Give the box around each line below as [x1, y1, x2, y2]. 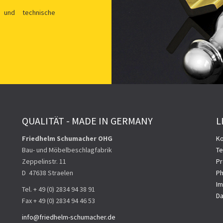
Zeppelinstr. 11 [22, 157, 66, 166]
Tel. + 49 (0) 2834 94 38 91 [22, 185, 95, 194]
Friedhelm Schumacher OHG [22, 134, 112, 143]
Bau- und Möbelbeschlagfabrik [22, 145, 112, 154]
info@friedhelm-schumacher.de [22, 213, 115, 222]
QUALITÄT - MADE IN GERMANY [22, 114, 153, 127]
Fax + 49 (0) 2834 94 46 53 [22, 196, 95, 205]
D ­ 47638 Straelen [22, 168, 73, 177]
